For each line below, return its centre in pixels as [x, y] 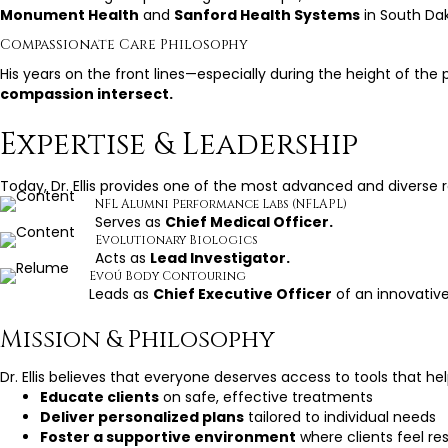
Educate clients [99, 396]
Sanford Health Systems [267, 14]
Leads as [121, 293]
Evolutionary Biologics [176, 239]
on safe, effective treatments [266, 396]
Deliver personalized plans [142, 416]
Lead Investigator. [220, 257]
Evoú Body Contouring [167, 275]
